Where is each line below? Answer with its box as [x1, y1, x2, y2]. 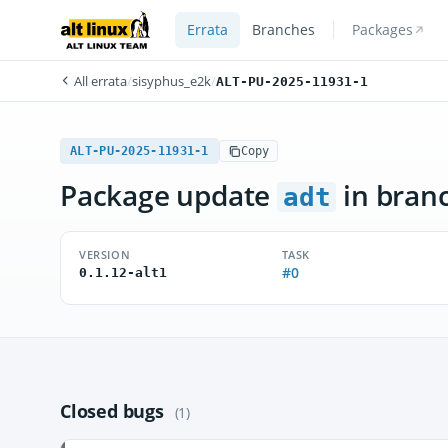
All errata [71, 72, 127, 90]
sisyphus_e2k [132, 72, 211, 90]
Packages [351, 21, 413, 39]
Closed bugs [60, 399, 169, 423]
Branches [251, 21, 315, 39]
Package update [60, 176, 277, 214]
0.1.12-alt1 [79, 265, 167, 280]
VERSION [79, 247, 131, 262]
